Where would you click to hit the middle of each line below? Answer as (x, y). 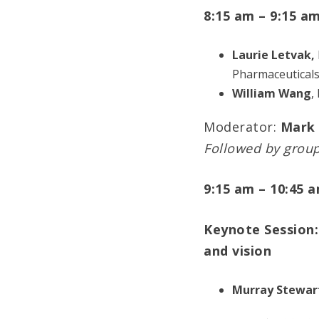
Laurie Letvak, (273, 55)
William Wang (272, 94)
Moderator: (242, 127)
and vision (237, 251)
